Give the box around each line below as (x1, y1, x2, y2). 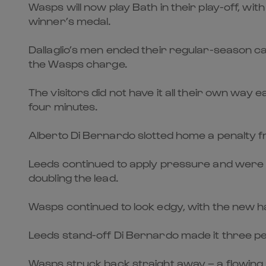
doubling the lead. (28, 171, 118, 183)
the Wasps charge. (28, 57, 127, 69)
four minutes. (28, 100, 98, 112)
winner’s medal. (28, 14, 111, 27)
